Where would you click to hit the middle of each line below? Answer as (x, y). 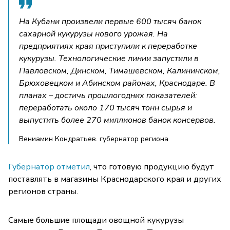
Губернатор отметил (49, 167)
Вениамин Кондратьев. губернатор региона (94, 139)
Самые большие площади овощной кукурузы (96, 221)
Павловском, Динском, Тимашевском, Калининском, (120, 71)
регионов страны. (43, 192)
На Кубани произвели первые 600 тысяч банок (110, 22)
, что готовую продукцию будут (152, 167)
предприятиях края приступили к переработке (108, 46)
